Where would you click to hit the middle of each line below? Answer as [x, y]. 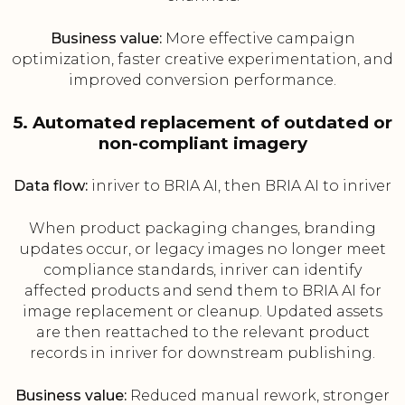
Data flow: [51, 186]
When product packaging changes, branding [202, 229]
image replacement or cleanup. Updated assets [202, 312]
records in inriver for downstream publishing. [202, 353]
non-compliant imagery [202, 144]
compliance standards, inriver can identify [202, 270]
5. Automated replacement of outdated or [202, 123]
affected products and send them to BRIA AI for [202, 291]
